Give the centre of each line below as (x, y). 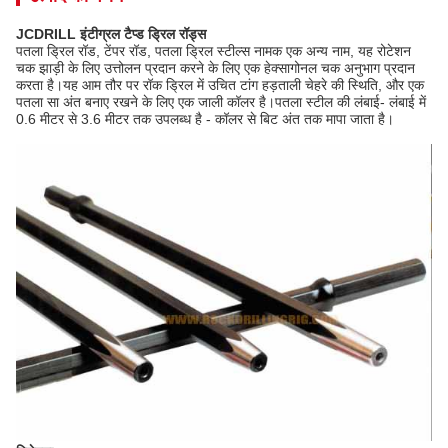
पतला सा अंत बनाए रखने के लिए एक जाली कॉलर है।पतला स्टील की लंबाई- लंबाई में (221, 102)
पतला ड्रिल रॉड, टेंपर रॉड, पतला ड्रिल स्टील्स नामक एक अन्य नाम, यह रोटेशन (213, 51)
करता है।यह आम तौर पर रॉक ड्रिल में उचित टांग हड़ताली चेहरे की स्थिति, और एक (220, 85)
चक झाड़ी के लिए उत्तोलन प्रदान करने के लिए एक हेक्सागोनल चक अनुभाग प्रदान (215, 68)
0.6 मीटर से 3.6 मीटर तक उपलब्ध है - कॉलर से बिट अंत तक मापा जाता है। (205, 119)
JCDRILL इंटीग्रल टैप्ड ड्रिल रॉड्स (111, 34)
